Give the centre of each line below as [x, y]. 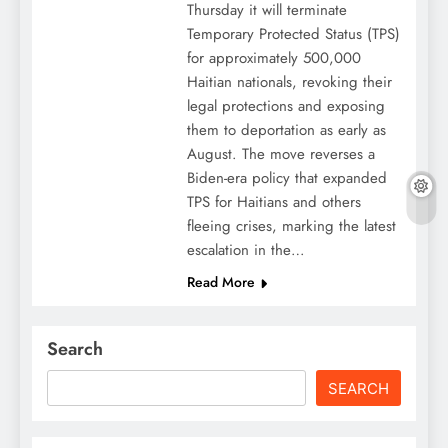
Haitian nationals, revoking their [289, 82]
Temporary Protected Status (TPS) [293, 34]
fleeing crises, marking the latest [291, 226]
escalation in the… [245, 250]
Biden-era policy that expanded [286, 178]
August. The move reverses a [280, 154]
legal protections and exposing [285, 106]
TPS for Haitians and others [273, 202]
